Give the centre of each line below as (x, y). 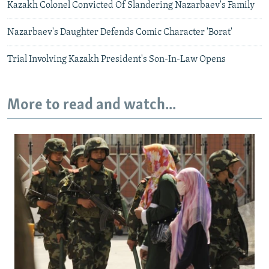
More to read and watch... (92, 106)
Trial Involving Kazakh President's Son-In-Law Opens (116, 60)
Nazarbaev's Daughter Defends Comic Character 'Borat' (120, 33)
